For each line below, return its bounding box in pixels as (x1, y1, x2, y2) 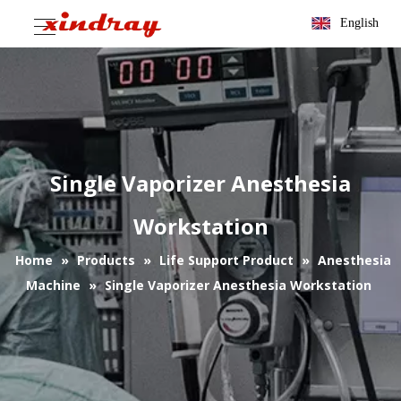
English (340, 16, 379, 30)
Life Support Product (158, 252, 294, 269)
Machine (25, 277, 81, 294)
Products (76, 252, 135, 269)
